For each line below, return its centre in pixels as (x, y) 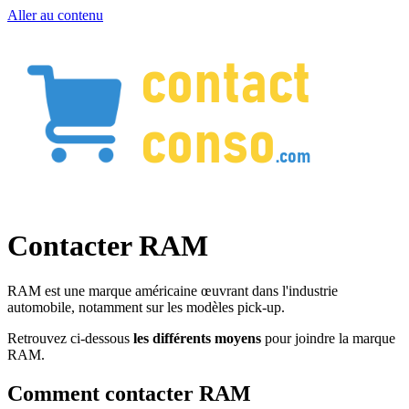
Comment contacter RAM (129, 393)
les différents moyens (197, 338)
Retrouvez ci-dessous (70, 338)
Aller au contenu (55, 15)
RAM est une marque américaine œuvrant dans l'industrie (173, 290)
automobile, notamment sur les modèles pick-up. (146, 307)
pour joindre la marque (328, 338)
